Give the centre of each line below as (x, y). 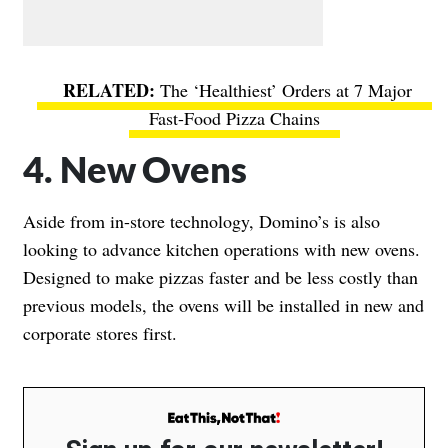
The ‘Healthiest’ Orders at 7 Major (285, 89)
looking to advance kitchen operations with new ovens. (221, 248)
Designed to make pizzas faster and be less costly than (220, 276)
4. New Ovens (135, 168)
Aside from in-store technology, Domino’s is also (201, 220)
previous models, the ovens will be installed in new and (223, 304)
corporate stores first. (100, 332)
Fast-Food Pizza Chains (234, 117)
